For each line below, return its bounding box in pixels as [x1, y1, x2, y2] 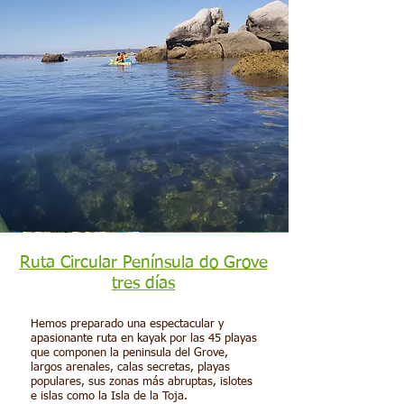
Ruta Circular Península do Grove [19, 254, 268, 271]
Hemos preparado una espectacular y [31, 318, 224, 330]
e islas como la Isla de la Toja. [31, 390, 188, 402]
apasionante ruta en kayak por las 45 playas [31, 333, 257, 344]
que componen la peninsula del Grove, [31, 347, 228, 359]
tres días [112, 275, 175, 292]
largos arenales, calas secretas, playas [31, 362, 230, 373]
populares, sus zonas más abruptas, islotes [31, 376, 252, 388]
